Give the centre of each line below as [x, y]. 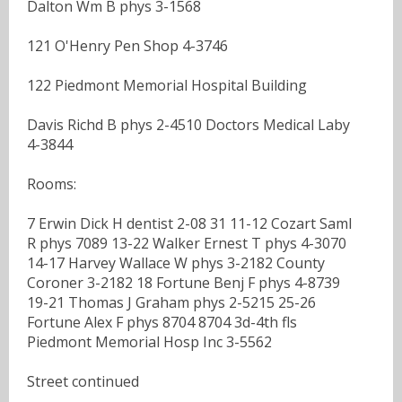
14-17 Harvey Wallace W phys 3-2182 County [176, 262]
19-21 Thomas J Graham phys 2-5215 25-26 [171, 302]
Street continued [83, 381]
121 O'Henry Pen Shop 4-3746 [127, 45]
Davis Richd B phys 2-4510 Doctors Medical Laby [188, 124]
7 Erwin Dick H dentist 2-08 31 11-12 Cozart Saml [189, 223]
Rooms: [52, 184]
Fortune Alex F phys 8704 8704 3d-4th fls [162, 322]
